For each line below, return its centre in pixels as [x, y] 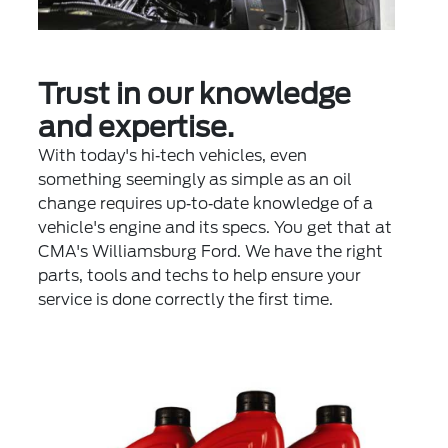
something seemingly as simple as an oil [195, 179]
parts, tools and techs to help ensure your [200, 275]
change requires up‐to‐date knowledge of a [206, 203]
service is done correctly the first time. [186, 299]
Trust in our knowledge [195, 93]
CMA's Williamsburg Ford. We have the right [211, 251]
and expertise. [136, 126]
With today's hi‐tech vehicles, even [173, 155]
